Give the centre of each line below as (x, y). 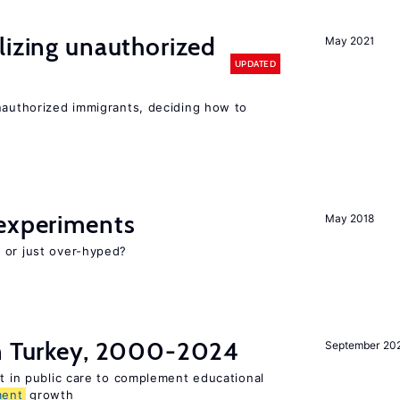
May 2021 (350, 41)
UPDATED (255, 63)
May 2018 (350, 218)
